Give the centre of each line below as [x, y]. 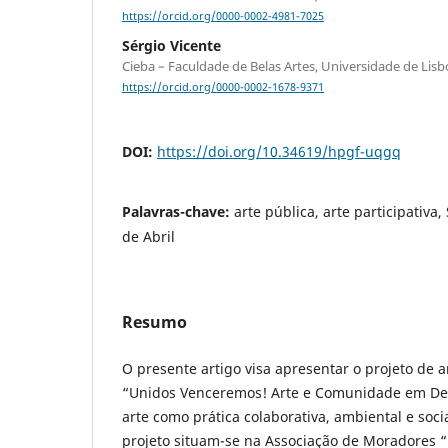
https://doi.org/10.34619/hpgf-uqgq [279, 152]
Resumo [154, 322]
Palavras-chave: [178, 212]
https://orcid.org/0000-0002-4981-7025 [223, 16]
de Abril [148, 237]
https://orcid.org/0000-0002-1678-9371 [223, 87]
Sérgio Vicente [171, 46]
